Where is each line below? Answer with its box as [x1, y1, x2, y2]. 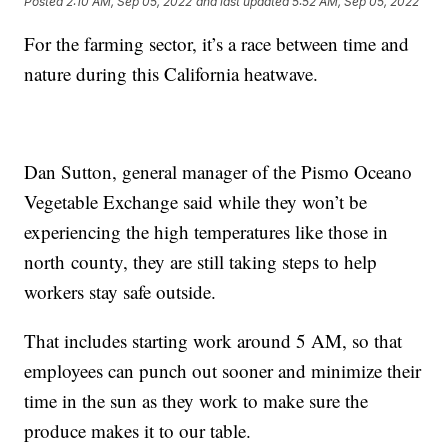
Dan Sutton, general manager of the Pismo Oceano [24, 158, 413, 184]
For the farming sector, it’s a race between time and [24, 30, 410, 56]
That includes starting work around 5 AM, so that [24, 327, 403, 353]
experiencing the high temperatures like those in [24, 218, 389, 244]
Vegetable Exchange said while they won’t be [24, 188, 368, 214]
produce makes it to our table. [24, 417, 252, 443]
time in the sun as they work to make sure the [24, 387, 369, 413]
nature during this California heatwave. [24, 60, 319, 86]
